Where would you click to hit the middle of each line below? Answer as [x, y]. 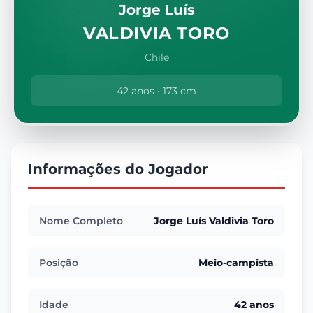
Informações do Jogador [118, 169]
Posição [59, 262]
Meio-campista [236, 262]
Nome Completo [81, 220]
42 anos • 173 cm [156, 90]
